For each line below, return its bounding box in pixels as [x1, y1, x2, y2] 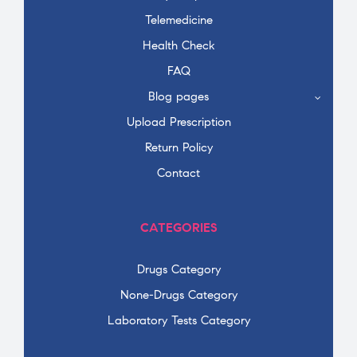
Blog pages [148, 88, 209, 104]
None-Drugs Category [120, 287, 237, 302]
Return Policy [144, 139, 213, 155]
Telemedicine [144, 12, 213, 27]
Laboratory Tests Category [107, 312, 250, 328]
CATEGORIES [139, 219, 218, 235]
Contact [157, 165, 200, 180]
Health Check [142, 37, 215, 53]
